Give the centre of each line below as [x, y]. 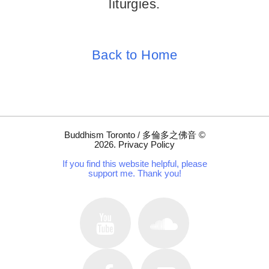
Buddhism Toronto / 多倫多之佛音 [130, 135]
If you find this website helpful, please [134, 164]
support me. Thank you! [134, 173]
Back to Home [134, 55]
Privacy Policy [147, 144]
